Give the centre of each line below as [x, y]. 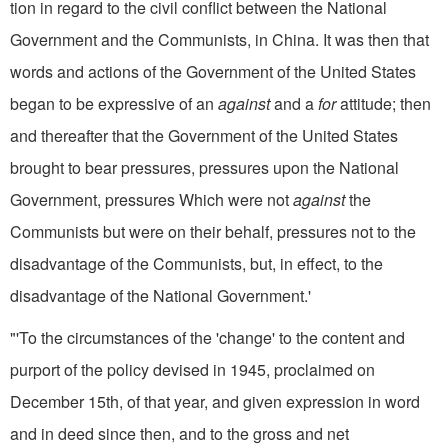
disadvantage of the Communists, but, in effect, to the [196, 263]
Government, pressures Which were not [151, 199]
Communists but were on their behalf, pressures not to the [213, 231]
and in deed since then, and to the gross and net [179, 433]
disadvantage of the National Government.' [160, 295]
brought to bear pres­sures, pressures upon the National [204, 167]
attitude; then [383, 103]
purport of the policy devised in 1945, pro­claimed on [192, 369]
